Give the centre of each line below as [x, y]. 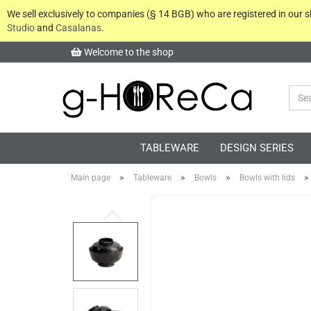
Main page [91, 178]
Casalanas [78, 28]
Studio [21, 28]
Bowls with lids [267, 178]
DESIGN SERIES [257, 148]
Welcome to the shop [128, 52]
